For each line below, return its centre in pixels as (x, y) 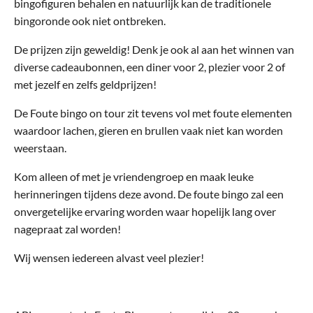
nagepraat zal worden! (67, 229)
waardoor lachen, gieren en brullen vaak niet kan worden (148, 131)
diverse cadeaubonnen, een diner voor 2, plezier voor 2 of (150, 67)
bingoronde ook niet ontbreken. (90, 21)
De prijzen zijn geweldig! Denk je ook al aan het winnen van (154, 50)
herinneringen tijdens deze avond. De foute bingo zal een (149, 194)
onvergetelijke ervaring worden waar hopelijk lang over (145, 212)
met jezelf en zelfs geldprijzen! (85, 85)
